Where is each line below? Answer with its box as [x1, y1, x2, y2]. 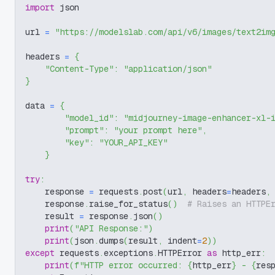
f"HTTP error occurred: [74, 260, 187, 271]
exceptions [104, 247, 153, 258]
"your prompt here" [114, 125, 202, 136]
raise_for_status [89, 198, 168, 209]
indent [163, 235, 197, 246]
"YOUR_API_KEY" [99, 137, 168, 148]
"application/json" [123, 63, 212, 74]
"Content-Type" [45, 63, 114, 74]
